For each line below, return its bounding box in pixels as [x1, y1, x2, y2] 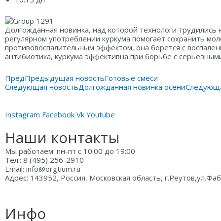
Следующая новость [5, 82, 78, 92]
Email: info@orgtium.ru [5, 164, 80, 174]
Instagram [5, 110, 40, 120]
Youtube [86, 110, 115, 120]
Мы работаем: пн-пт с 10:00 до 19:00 [5, 146, 135, 156]
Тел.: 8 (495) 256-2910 [5, 155, 84, 165]
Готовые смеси [105, 73, 158, 83]
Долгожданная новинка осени [78, 82, 185, 92]
